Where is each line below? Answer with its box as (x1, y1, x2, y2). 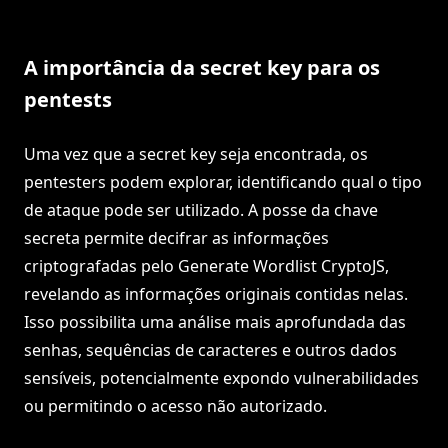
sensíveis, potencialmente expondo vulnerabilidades (24, 367, 419, 390)
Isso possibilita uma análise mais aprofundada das (24, 311, 406, 334)
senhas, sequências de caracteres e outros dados (24, 339, 397, 362)
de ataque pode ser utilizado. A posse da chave (24, 199, 378, 222)
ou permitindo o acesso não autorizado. (24, 395, 327, 418)
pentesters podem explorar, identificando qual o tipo (24, 171, 422, 194)
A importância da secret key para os (24, 54, 380, 82)
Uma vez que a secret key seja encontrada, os (24, 143, 368, 166)
